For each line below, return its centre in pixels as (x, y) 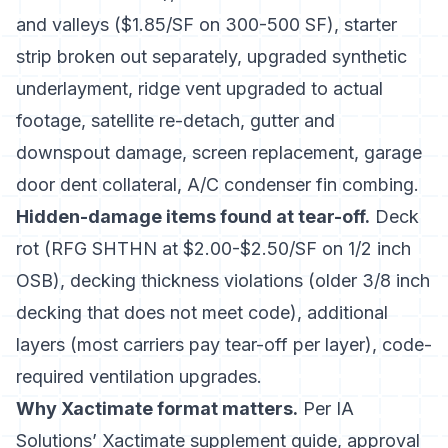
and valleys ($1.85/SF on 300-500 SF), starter (206, 24)
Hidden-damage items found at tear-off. (193, 216)
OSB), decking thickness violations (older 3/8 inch (223, 280)
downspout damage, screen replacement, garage (219, 152)
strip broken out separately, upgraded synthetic (211, 56)
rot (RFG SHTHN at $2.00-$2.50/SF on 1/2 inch (213, 248)
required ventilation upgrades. (139, 376)
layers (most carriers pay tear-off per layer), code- (224, 344)
